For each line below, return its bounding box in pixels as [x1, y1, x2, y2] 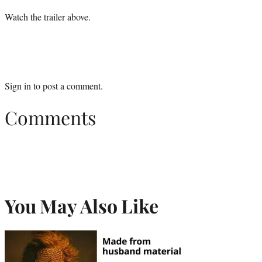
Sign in [5, 79, 31, 92]
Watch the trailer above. [5, 10, 91, 23]
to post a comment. [31, 79, 103, 92]
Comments [5, 105, 96, 130]
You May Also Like [5, 192, 158, 218]
